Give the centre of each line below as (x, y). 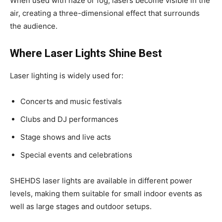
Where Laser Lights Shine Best (86, 54)
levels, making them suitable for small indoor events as (106, 194)
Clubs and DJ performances (69, 119)
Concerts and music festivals (71, 102)
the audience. (34, 26)
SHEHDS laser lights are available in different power (101, 181)
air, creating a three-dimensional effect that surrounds (105, 13)
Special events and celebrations (76, 155)
